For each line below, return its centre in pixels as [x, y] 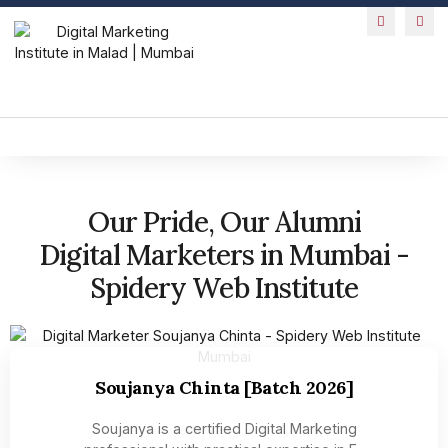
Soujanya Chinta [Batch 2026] [224, 387]
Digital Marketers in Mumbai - [224, 254]
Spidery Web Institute [224, 287]
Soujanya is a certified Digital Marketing [224, 428]
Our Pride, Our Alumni [224, 221]
